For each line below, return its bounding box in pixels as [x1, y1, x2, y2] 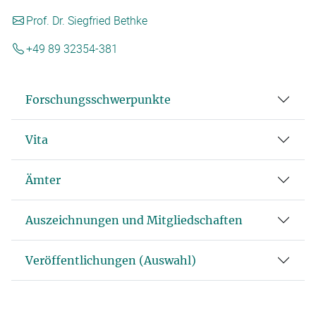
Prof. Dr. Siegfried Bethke [25, 12, 147, 28]
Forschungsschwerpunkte [25, 92, 171, 107]
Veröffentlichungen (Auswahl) [25, 253, 196, 267]
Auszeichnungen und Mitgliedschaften [25, 212, 243, 227]
